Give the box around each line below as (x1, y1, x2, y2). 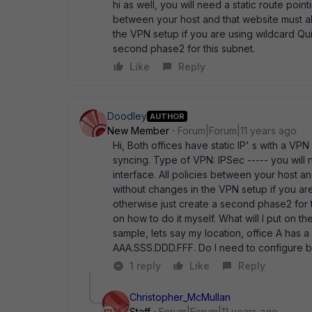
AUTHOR (150, 111, 185, 121)
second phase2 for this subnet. (113, 42, 255, 54)
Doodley (107, 110, 147, 122)
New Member (107, 125, 169, 136)
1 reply (130, 260, 161, 272)
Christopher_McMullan (130, 291, 231, 303)
